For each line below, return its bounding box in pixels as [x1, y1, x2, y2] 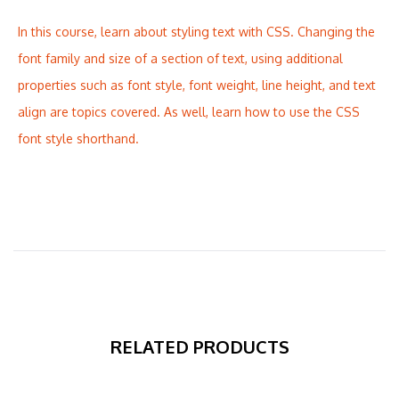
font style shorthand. [18, 130, 139, 146]
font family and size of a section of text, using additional [18, 50, 343, 66]
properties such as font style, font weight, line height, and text [18, 77, 376, 93]
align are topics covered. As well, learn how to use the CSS [18, 103, 360, 119]
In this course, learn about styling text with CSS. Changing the [18, 23, 375, 39]
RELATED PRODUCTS [110, 334, 289, 358]
